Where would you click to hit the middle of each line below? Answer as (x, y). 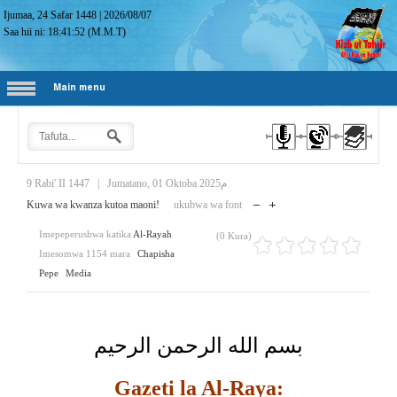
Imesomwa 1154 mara (85, 253)
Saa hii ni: (26, 32)
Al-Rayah (152, 234)
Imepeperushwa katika (85, 234)
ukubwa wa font (208, 205)
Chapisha (156, 253)
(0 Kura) (234, 236)
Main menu (79, 88)
